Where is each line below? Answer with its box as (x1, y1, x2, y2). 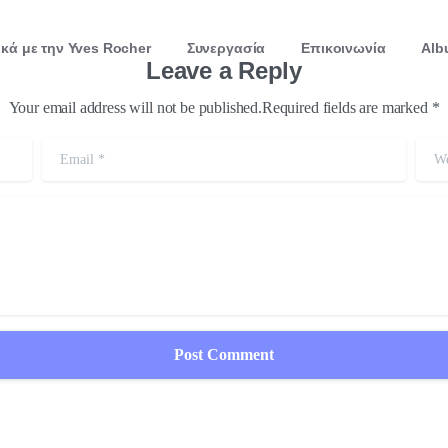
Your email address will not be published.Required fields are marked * (8, 99, 440, 116)
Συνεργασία (186, 40, 266, 56)
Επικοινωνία (301, 40, 386, 56)
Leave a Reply (146, 57, 302, 84)
